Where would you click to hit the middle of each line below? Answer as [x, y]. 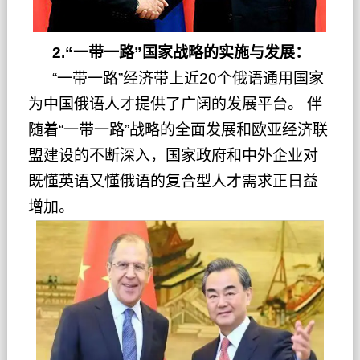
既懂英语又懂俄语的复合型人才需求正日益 [173, 182]
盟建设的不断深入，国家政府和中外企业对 [173, 156]
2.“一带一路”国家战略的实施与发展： [169, 53]
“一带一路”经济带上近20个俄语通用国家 [176, 79]
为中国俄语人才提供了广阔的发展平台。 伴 [175, 104]
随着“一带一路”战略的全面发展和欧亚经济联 [178, 130]
